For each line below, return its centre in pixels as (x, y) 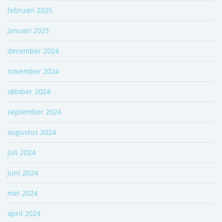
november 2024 (33, 71)
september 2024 (34, 111)
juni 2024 (23, 172)
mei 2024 (23, 193)
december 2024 (33, 51)
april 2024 (24, 213)
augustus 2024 (32, 132)
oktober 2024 (29, 91)
